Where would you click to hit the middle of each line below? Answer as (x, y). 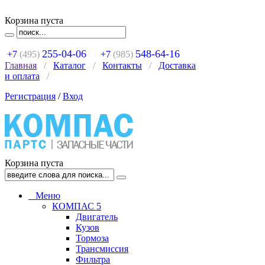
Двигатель (97, 217)
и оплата (22, 76)
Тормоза (92, 238)
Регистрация (30, 96)
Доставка (177, 65)
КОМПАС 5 (77, 206)
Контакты (122, 65)
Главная (21, 65)
